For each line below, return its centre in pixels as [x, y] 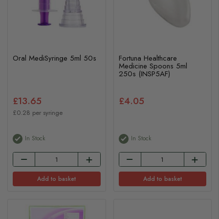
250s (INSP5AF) [144, 74]
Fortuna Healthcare [148, 58]
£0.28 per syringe [38, 112]
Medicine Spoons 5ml [153, 66]
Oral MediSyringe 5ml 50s [55, 58]
